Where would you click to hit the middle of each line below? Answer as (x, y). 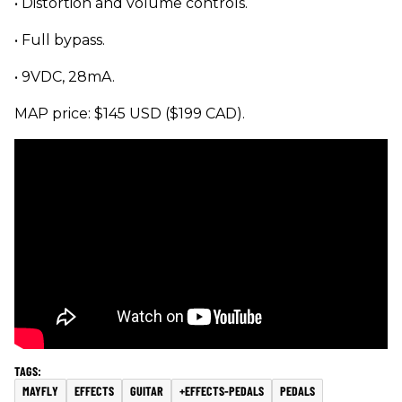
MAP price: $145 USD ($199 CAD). (130, 113)
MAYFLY (40, 390)
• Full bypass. (60, 39)
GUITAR (147, 390)
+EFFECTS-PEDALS (222, 390)
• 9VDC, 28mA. (65, 76)
